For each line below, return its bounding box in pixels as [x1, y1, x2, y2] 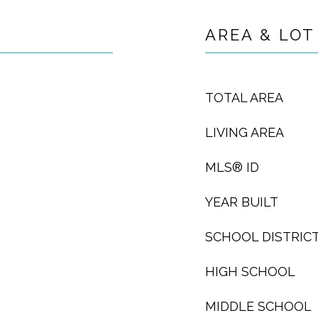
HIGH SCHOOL [205, 264, 295, 279]
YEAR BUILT [205, 194, 278, 209]
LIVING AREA [205, 125, 284, 140]
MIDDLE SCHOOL [205, 299, 312, 314]
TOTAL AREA [205, 90, 283, 105]
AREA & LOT [205, 26, 315, 44]
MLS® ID [205, 160, 259, 175]
